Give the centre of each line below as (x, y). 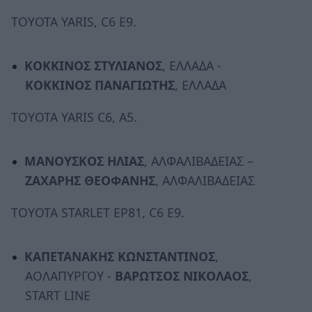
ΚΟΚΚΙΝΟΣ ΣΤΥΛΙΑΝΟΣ (93, 66)
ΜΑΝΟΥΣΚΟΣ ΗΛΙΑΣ (84, 161)
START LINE (57, 295)
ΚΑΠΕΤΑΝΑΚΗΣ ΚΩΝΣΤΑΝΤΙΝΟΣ (119, 256)
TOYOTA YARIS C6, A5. (74, 117)
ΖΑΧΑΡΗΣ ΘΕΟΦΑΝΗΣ (90, 181)
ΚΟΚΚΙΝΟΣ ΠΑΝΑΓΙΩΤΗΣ (100, 85)
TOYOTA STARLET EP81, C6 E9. (98, 212)
